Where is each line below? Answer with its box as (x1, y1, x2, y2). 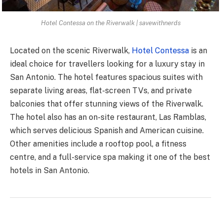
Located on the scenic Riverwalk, (10, 45, 130, 55)
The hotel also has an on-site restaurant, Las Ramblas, (10, 112, 206, 122)
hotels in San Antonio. (10, 165, 89, 175)
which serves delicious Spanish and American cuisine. (10, 125, 204, 135)
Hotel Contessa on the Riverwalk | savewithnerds (40, 18, 181, 27)
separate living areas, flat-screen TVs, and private (10, 85, 192, 95)
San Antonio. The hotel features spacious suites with (10, 72, 203, 82)
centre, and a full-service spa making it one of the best (10, 152, 210, 162)
